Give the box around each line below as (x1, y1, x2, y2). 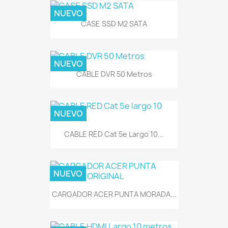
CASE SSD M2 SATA (81, 19, 147, 29)
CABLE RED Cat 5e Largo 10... (64, 129, 164, 139)
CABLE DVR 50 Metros (76, 69, 152, 79)
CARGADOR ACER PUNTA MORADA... (51, 189, 177, 199)
